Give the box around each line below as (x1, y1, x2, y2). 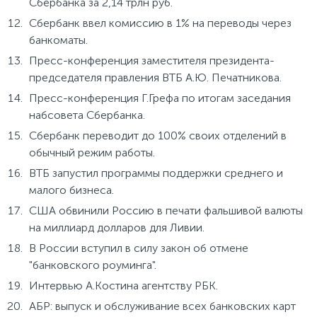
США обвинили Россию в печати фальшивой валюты (29, 204, 303, 218)
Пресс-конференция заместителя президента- (29, 54, 275, 68)
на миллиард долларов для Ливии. (29, 221, 204, 235)
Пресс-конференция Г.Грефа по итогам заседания (29, 91, 291, 105)
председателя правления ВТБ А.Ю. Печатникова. (29, 71, 282, 85)
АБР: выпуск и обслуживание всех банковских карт (29, 299, 296, 313)
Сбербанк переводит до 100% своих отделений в (29, 129, 287, 143)
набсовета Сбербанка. (29, 108, 145, 122)
